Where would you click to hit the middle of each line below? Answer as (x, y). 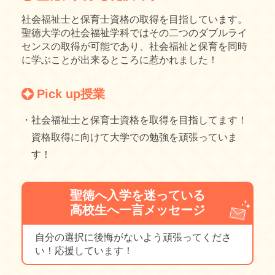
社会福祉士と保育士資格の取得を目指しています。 (134, 20)
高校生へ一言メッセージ (137, 210)
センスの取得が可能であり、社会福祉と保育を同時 (134, 47)
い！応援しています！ (84, 251)
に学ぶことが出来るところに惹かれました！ (120, 60)
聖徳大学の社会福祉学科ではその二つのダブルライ (134, 33)
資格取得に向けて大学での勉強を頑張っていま (134, 137)
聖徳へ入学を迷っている (137, 196)
